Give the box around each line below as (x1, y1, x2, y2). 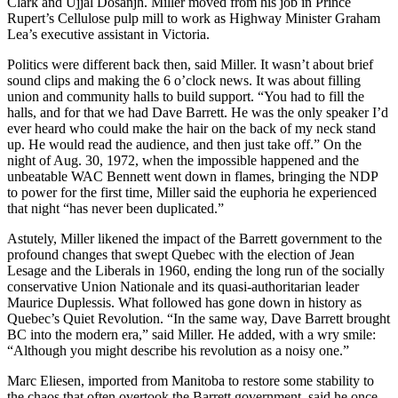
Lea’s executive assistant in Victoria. (7, 27, 210, 43)
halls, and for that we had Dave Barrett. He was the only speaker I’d (7, 105, 388, 121)
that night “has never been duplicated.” (7, 201, 224, 217)
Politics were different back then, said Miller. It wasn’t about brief (7, 57, 373, 73)
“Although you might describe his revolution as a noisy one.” (7, 343, 349, 359)
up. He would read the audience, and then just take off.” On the (7, 137, 362, 153)
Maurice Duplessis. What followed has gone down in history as (7, 295, 362, 311)
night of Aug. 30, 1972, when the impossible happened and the (7, 153, 359, 169)
